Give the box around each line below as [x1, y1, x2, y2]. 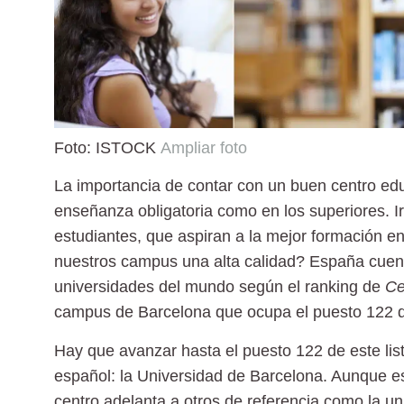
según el [234, 278, 305, 297]
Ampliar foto [161, 138, 247, 157]
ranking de [305, 278, 385, 297]
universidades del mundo [54, 278, 234, 297]
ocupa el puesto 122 [247, 303, 393, 322]
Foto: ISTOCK [54, 138, 161, 157]
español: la [54, 366, 137, 385]
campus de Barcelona [54, 303, 211, 322]
